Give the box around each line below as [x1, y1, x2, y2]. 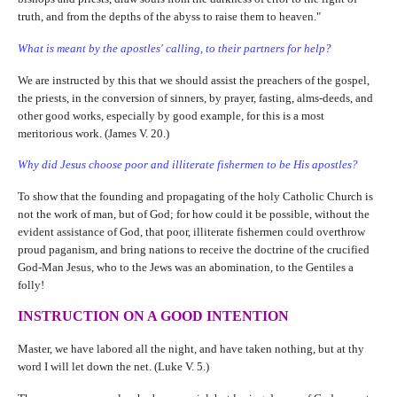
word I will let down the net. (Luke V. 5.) [17, 359, 209, 373]
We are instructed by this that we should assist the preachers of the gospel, [17, 73, 370, 87]
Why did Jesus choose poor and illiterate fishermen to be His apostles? [17, 158, 358, 172]
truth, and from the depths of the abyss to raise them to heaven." [17, 10, 321, 23]
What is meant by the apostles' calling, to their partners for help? [17, 41, 331, 55]
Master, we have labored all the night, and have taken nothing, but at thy [17, 341, 364, 355]
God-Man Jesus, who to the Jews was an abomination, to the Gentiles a [17, 261, 354, 275]
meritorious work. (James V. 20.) [17, 126, 169, 140]
